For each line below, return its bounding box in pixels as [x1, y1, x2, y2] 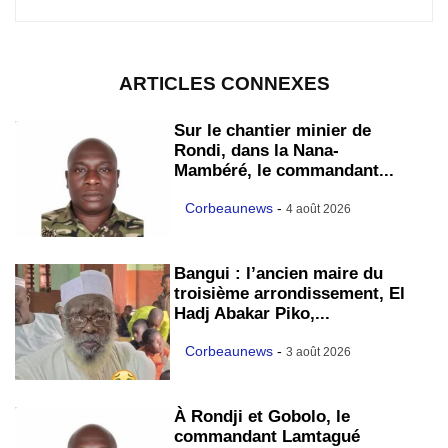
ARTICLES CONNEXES [118, 73, 330, 95]
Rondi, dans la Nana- [174, 141, 339, 161]
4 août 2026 [286, 202, 351, 217]
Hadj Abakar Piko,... [174, 304, 330, 324]
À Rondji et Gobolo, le [174, 407, 350, 427]
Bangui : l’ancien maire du [174, 264, 383, 284]
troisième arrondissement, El [174, 284, 405, 304]
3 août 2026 [286, 345, 351, 360]
